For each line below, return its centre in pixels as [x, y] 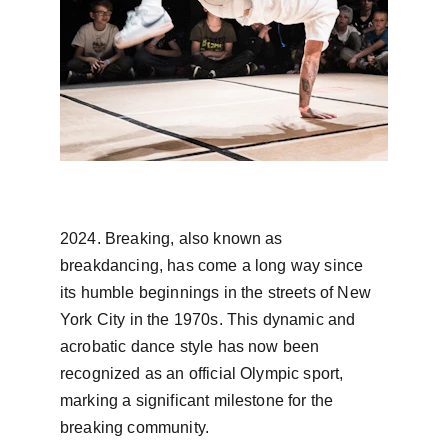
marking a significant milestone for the [199, 400]
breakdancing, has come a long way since [214, 265]
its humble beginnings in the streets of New [218, 292]
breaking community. [135, 427]
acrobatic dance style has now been [192, 346]
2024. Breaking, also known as [173, 238]
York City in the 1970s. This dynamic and [210, 319]
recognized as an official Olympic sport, [204, 373]
